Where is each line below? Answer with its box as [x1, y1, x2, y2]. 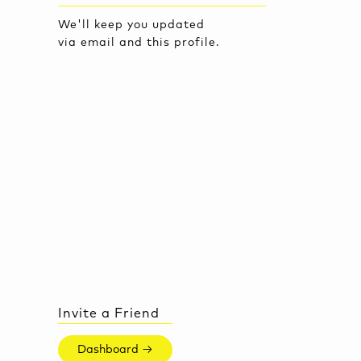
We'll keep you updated [58, 19, 205, 31]
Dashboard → [77, 344, 153, 355]
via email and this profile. [58, 36, 220, 48]
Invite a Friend [58, 307, 160, 320]
